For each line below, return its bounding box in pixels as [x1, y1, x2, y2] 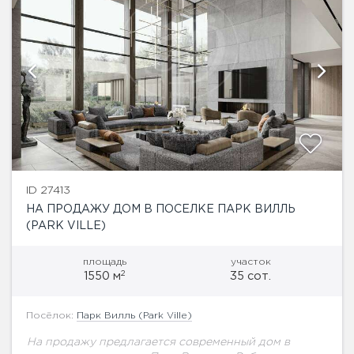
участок [230, 257, 271, 266]
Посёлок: [26, 311, 77, 320]
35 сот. [230, 270, 272, 281]
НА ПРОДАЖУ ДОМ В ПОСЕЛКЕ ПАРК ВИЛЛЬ [26, 204, 296, 214]
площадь [82, 257, 126, 266]
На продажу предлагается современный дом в [27, 337, 290, 347]
